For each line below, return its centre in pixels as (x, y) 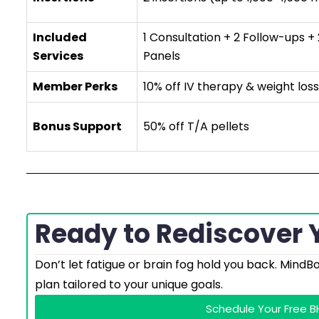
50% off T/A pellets (196, 126)
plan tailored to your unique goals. (129, 284)
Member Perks (75, 87)
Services (58, 56)
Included (60, 37)
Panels (162, 56)
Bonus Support (77, 126)
